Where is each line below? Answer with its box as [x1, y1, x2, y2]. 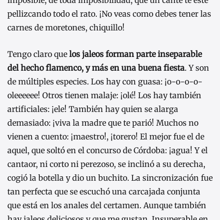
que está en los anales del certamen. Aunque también [7, 200, 206, 211]
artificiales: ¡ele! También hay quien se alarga [7, 104, 178, 114]
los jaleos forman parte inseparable [69, 49, 202, 59]
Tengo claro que [7, 49, 69, 59]
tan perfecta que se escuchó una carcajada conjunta [7, 187, 200, 197]
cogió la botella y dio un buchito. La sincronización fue [7, 173, 213, 183]
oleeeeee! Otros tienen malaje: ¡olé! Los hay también [7, 90, 201, 101]
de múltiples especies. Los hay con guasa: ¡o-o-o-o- [7, 77, 202, 87]
